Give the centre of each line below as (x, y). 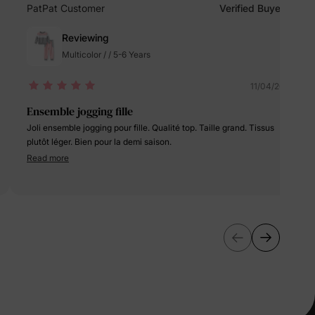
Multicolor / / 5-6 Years (106, 54)
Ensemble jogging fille (80, 111)
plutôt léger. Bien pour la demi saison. (99, 142)
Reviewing (85, 38)
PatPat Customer (66, 8)
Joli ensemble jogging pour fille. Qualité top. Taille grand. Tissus (89, 128)
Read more (48, 158)
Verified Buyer (252, 8)
